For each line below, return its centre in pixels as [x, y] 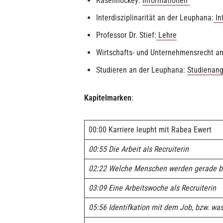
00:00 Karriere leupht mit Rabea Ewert [150, 130]
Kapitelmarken [108, 98]
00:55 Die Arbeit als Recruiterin [139, 149]
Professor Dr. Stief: [126, 35]
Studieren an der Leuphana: [142, 70]
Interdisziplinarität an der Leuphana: [155, 18]
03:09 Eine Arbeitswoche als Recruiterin [153, 188]
